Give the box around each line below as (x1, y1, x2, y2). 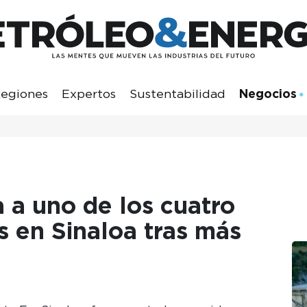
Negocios (238, 86, 297, 101)
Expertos (61, 86, 116, 101)
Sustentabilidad (129, 86, 225, 101)
